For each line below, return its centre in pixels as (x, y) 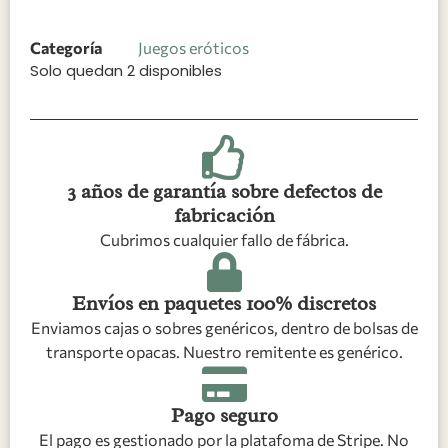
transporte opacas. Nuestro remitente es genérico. (224, 351)
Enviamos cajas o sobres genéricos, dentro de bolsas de (224, 327)
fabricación (224, 215)
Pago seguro (224, 415)
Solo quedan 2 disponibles (126, 70)
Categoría (66, 47)
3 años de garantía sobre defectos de (224, 191)
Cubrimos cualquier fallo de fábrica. (224, 239)
